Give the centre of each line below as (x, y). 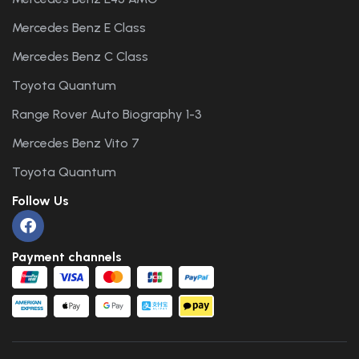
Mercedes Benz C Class (80, 56)
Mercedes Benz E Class (79, 27)
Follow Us (40, 200)
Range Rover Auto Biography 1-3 (107, 114)
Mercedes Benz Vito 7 (76, 143)
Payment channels (67, 256)
